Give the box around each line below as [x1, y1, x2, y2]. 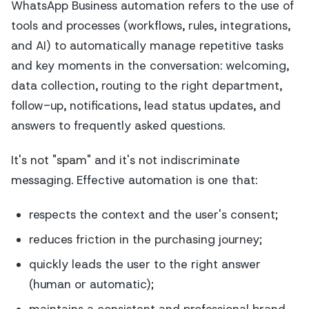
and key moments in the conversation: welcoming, [11, 57, 289, 73]
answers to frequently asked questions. [11, 117, 225, 133]
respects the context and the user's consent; [28, 207, 278, 223]
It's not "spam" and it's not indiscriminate [11, 152, 240, 168]
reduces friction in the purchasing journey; [28, 231, 262, 247]
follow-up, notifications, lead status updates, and [11, 97, 281, 113]
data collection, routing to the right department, [11, 77, 282, 93]
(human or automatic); [28, 276, 154, 292]
